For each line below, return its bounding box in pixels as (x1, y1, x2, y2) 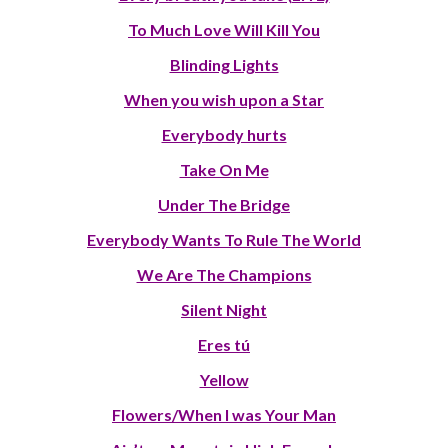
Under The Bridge (158, 195, 290, 215)
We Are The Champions (136, 265, 312, 285)
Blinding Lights (169, 55, 279, 75)
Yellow (199, 370, 249, 390)
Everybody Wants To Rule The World (87, 230, 361, 250)
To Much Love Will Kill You (128, 20, 320, 40)
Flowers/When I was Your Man (112, 405, 336, 425)
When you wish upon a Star (124, 90, 324, 110)
